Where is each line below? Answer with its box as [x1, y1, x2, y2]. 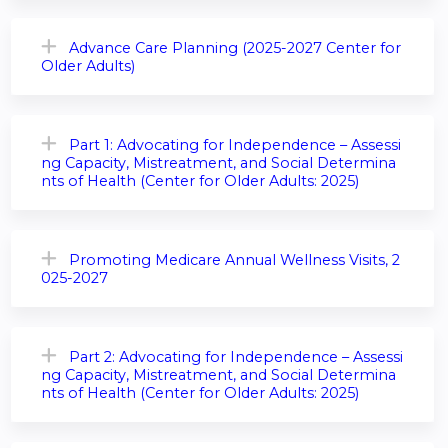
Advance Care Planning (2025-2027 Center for [69, 39, 401, 58]
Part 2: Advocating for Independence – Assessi [69, 348, 403, 367]
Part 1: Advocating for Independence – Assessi [69, 136, 401, 155]
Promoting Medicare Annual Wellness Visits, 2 [69, 251, 400, 270]
